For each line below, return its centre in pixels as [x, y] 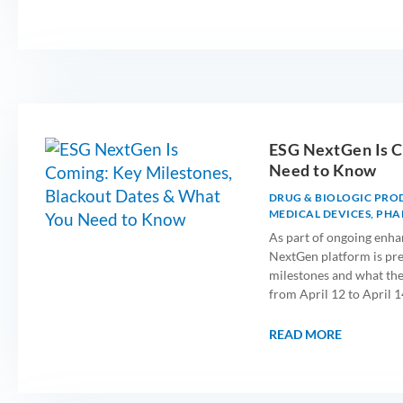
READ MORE [305, 334]
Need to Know [322, 170]
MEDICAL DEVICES [320, 213]
